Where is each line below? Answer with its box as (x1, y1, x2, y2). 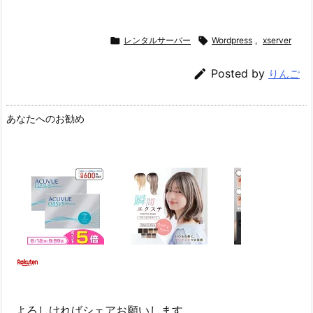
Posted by (211, 66, 268, 80)
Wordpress (212, 34, 252, 45)
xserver (263, 34, 291, 45)
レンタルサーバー (124, 34, 191, 45)
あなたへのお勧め (6, 112, 85, 124)
